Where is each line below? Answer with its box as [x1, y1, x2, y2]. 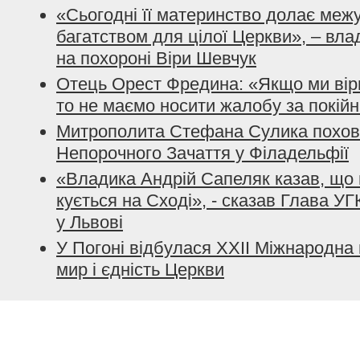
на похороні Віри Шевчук [56, 48, 256, 68]
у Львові [56, 212, 123, 232]
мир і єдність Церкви [56, 260, 224, 280]
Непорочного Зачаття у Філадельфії [56, 143, 349, 163]
